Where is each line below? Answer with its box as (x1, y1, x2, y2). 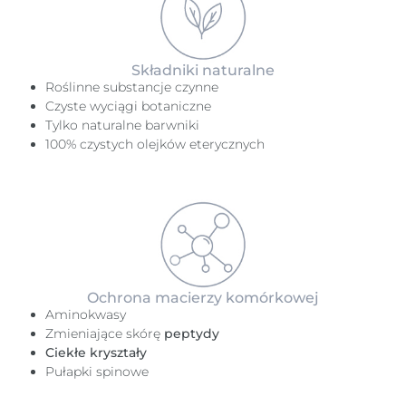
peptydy (164, 325, 219, 342)
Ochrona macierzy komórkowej (87, 289, 319, 306)
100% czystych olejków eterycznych (45, 136, 265, 152)
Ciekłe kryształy (45, 344, 147, 361)
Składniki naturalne (131, 62, 275, 79)
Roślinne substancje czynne (45, 79, 218, 95)
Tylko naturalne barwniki (45, 117, 199, 133)
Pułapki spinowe (45, 363, 149, 380)
